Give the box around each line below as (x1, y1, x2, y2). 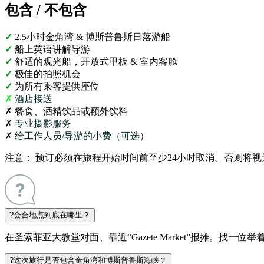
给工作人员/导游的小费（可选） (15, 131, 149, 141)
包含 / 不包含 (5, 2, 87, 18)
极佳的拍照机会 (12, 69, 81, 80)
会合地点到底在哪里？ (14, 210, 90, 220)
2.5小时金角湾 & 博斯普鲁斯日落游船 (15, 32, 170, 42)
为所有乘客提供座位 (15, 81, 100, 92)
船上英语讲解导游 (12, 44, 90, 55)
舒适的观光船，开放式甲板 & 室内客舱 (12, 57, 177, 67)
